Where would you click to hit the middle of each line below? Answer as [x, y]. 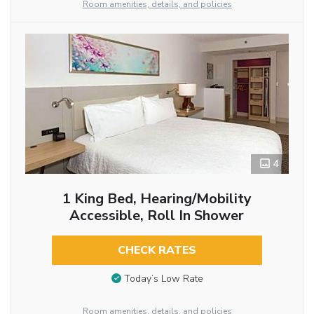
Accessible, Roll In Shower [157, 215]
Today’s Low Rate [163, 279]
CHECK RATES [157, 250]
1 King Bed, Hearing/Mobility [157, 198]
